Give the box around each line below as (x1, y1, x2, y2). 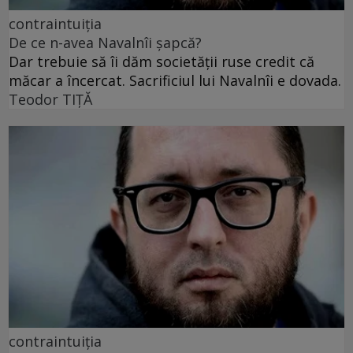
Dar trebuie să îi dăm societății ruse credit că (9, 52, 314, 72)
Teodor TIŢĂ (9, 90, 92, 110)
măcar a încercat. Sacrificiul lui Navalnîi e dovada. (9, 71, 341, 91)
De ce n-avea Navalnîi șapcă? (9, 33, 202, 53)
